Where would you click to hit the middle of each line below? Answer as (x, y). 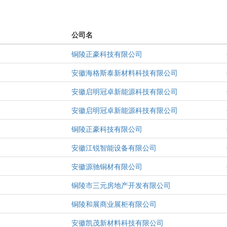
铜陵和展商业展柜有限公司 (114, 204)
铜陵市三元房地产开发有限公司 (121, 185)
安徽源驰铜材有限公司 (107, 166)
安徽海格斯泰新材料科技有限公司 (125, 73)
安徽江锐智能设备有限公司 (114, 148)
